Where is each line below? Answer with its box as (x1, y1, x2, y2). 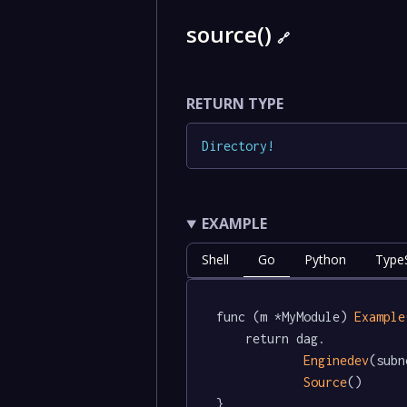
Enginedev (303, 352, 370, 369)
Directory (202, 137, 268, 154)
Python (304, 251, 347, 269)
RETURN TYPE (186, 93, 284, 114)
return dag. (216, 331, 246, 347)
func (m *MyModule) (216, 309, 355, 325)
